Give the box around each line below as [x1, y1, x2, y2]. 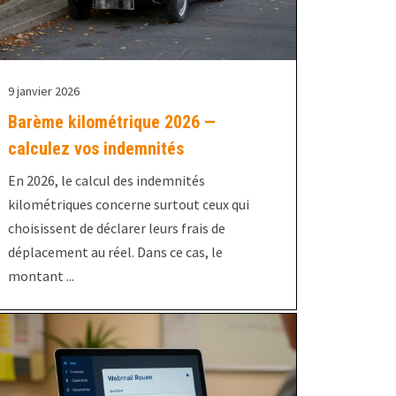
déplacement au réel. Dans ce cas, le [7, 243, 223, 262]
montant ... [7, 267, 74, 286]
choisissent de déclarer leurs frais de [7, 219, 225, 238]
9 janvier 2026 [7, 83, 80, 100]
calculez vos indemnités [7, 138, 184, 160]
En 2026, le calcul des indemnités [7, 171, 205, 190]
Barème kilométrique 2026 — [7, 111, 216, 133]
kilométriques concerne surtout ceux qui [7, 195, 249, 214]
